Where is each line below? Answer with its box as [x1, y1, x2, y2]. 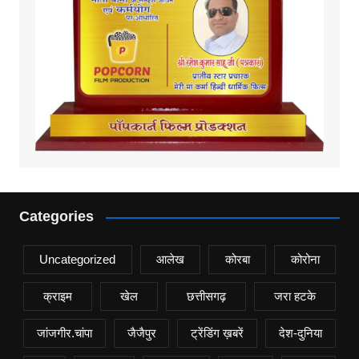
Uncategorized [39, 252, 116, 267]
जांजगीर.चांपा [36, 326, 92, 341]
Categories [18, 208, 94, 225]
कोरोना [290, 252, 320, 267]
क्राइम [43, 289, 73, 304]
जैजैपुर [127, 326, 156, 341]
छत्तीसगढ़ [186, 289, 226, 304]
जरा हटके [273, 289, 316, 304]
